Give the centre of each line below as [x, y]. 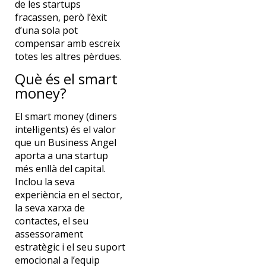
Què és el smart [66, 78]
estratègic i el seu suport [70, 247]
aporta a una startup [61, 155]
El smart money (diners [66, 116]
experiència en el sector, [68, 194]
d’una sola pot [46, 31]
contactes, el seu [51, 221]
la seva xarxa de [50, 208]
